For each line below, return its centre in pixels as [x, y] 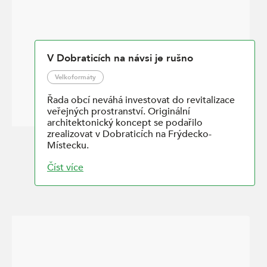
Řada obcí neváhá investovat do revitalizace [141, 100]
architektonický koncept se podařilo [125, 123]
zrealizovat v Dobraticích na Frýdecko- [129, 134]
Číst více [65, 168]
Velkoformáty [75, 77]
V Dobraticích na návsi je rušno [120, 58]
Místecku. [68, 146]
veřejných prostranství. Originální [119, 112]
